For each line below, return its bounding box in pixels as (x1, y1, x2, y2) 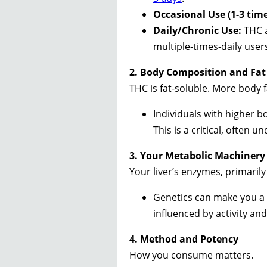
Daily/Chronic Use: (153, 23, 241, 37)
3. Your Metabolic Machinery (129, 148, 265, 162)
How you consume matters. (129, 248, 253, 262)
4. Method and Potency (129, 232, 238, 246)
